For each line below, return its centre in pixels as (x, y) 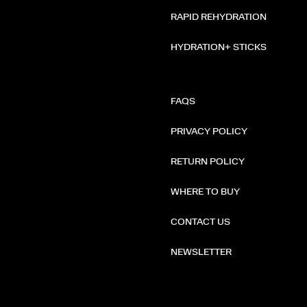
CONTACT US (200, 222)
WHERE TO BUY (205, 192)
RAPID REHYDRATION (219, 17)
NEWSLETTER (201, 253)
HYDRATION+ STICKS (219, 48)
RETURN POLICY (208, 162)
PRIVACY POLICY (209, 132)
